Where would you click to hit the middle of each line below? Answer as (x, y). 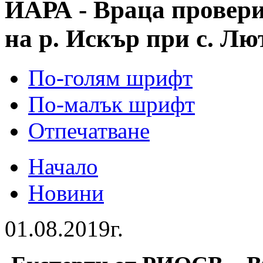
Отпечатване (89, 130)
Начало (63, 166)
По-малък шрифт (112, 104)
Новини (66, 193)
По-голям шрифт (110, 77)
